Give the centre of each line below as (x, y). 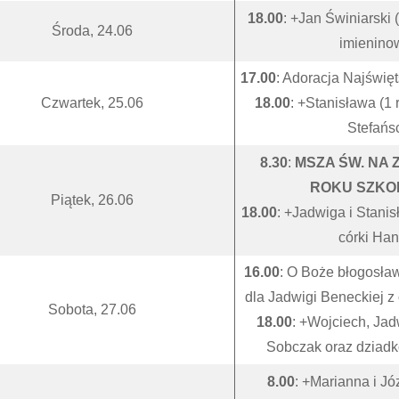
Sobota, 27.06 (92, 309)
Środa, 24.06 (92, 31)
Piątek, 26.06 (92, 200)
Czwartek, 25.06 (92, 103)
